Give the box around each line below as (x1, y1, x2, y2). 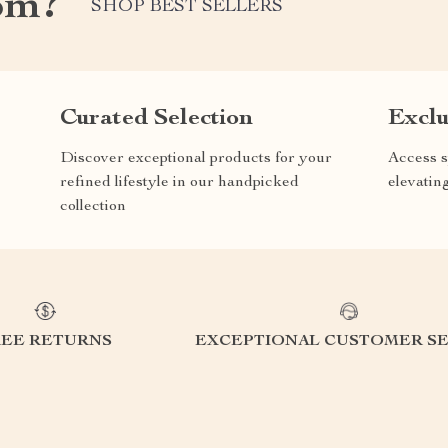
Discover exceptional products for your (60, 150, 332, 167)
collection (60, 198, 126, 215)
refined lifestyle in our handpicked (60, 174, 299, 191)
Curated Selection (60, 106, 253, 131)
